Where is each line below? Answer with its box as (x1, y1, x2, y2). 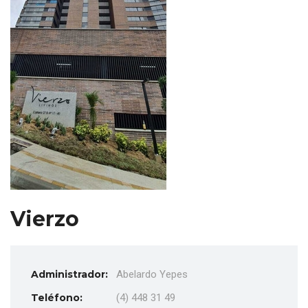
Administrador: (31, 267, 108, 280)
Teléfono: (31, 291, 82, 304)
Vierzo (10, 206, 79, 232)
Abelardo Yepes (116, 267, 188, 280)
